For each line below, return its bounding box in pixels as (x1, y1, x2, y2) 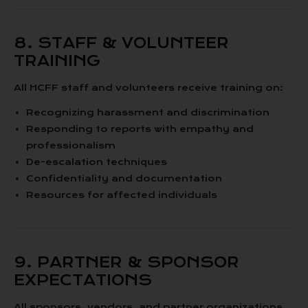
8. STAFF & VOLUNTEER (14, 34, 229, 52)
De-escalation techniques (26, 156, 167, 168)
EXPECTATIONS (14, 271, 152, 289)
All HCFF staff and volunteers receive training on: (14, 82, 283, 93)
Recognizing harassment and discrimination (26, 107, 269, 118)
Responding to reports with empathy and (26, 123, 254, 135)
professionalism (26, 140, 115, 151)
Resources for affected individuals (26, 189, 217, 201)
